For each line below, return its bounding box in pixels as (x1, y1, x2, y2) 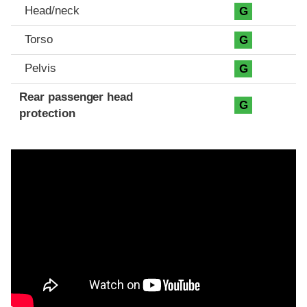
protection (19, 107, 75, 121)
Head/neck (25, 4, 79, 18)
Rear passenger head (19, 90, 134, 104)
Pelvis (25, 62, 56, 75)
